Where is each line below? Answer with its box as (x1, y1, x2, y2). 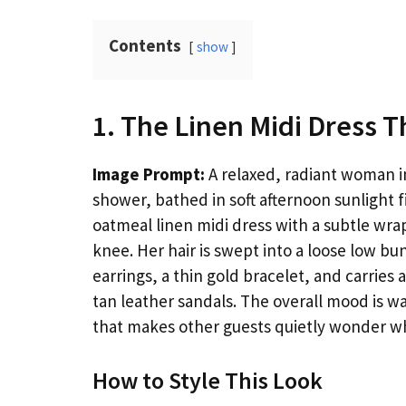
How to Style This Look (92, 364, 323, 395)
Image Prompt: (92, 163, 205, 186)
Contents (109, 34, 181, 57)
